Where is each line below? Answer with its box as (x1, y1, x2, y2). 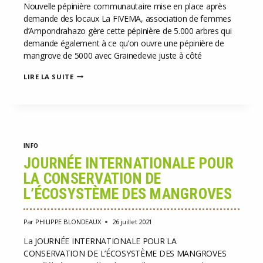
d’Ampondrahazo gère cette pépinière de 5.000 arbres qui (23, 25, 232, 36)
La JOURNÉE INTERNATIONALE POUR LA (23, 235, 177, 247)
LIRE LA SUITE (23, 72, 74, 81)
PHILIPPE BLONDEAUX (35, 217, 101, 226)
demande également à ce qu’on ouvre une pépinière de (23, 37, 224, 49)
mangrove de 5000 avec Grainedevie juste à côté (23, 49, 203, 61)
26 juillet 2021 (112, 217, 153, 226)
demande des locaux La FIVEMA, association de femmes (23, 12, 231, 24)
